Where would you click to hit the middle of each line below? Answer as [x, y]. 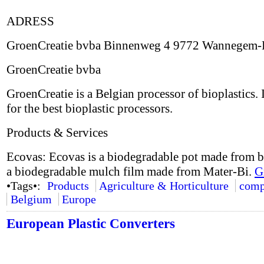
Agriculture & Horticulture [164, 186]
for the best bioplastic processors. [90, 108]
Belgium [31, 199]
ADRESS [30, 21]
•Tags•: [25, 186]
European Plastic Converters [91, 224]
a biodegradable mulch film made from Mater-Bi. [131, 171]
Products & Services [57, 133]
